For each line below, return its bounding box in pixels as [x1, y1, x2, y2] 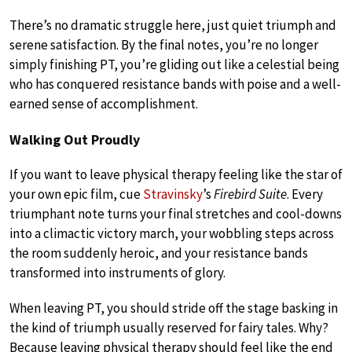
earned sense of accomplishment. [9, 95, 198, 113]
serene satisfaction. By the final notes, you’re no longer [9, 36, 318, 54]
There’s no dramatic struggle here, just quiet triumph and [9, 16, 336, 35]
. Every [287, 185, 323, 203]
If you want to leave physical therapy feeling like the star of [9, 166, 343, 184]
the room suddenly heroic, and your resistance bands [9, 244, 308, 262]
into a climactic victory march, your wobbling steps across [9, 225, 334, 243]
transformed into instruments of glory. [9, 264, 225, 282]
